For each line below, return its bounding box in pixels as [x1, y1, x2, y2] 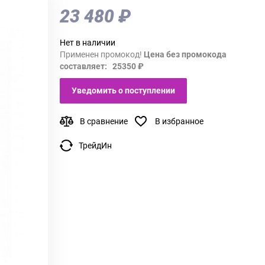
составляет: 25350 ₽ [60, 61, 144, 71]
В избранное [155, 116, 203, 126]
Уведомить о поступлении [72, 85, 175, 95]
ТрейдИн [79, 140, 112, 150]
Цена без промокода [144, 49, 227, 59]
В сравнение [80, 116, 128, 126]
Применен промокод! [60, 49, 144, 59]
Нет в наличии [60, 37, 115, 47]
